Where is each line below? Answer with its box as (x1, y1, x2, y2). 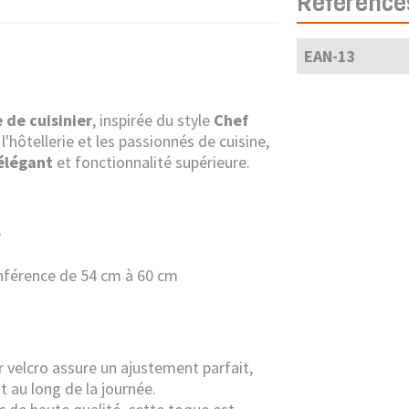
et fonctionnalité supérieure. (53, 152, 250, 173)
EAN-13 (303, 46, 356, 67)
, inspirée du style (92, 110, 214, 131)
